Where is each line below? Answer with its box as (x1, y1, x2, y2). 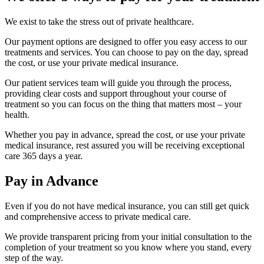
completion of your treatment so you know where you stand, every (5, 242, 252, 252)
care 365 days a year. (5, 151, 82, 161)
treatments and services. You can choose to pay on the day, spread (5, 47, 248, 58)
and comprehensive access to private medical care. (5, 211, 191, 222)
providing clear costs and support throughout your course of (5, 88, 226, 99)
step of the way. (5, 252, 63, 263)
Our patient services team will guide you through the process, (5, 78, 232, 88)
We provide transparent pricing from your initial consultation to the (5, 231, 252, 242)
